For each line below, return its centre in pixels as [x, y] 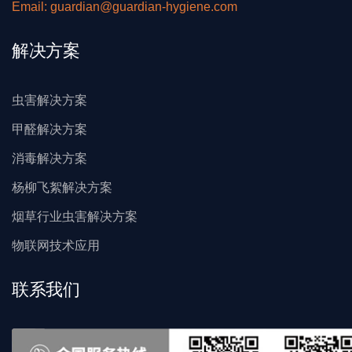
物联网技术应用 [56, 245]
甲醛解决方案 [49, 129]
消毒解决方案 [49, 158]
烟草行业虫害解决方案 [75, 216]
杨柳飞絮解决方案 [62, 187]
